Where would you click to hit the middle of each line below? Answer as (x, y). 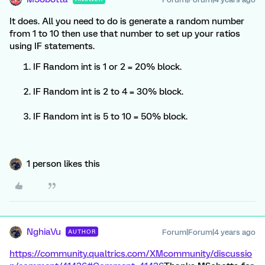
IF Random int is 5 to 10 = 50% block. (110, 117)
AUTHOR (82, 232)
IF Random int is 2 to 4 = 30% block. (108, 92)
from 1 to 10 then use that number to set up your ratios (125, 34)
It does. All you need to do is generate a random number (127, 21)
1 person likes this (63, 164)
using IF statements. (52, 46)
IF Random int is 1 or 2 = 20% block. (107, 67)
